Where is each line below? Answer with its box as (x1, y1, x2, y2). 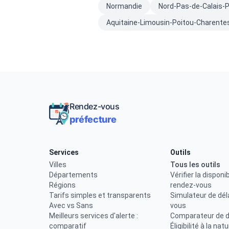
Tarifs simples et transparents (49, 191, 151, 199)
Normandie (106, 2, 142, 10)
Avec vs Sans (49, 201, 93, 210)
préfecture (70, 114, 117, 125)
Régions (49, 181, 76, 189)
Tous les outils (170, 161, 220, 169)
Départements (49, 171, 98, 179)
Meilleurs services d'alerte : (49, 212, 138, 220)
